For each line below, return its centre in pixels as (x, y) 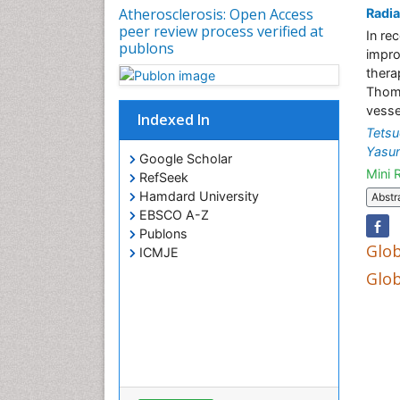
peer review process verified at (221, 31)
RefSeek (162, 178)
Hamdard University (197, 196)
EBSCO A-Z (172, 215)
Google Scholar (184, 159)
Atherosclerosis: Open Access (216, 14)
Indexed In (174, 120)
